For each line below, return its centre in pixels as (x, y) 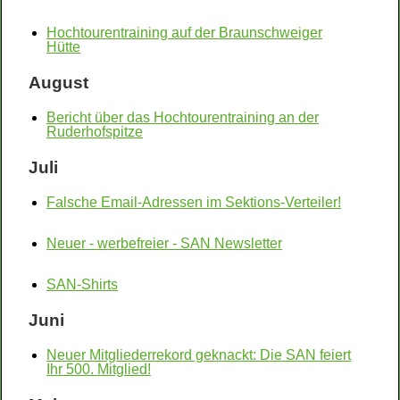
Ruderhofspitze (95, 132)
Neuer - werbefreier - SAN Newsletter (164, 243)
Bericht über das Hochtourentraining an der (183, 117)
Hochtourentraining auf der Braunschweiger (184, 33)
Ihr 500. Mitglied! (99, 369)
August (58, 83)
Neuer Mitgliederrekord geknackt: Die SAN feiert (199, 355)
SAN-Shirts (82, 284)
